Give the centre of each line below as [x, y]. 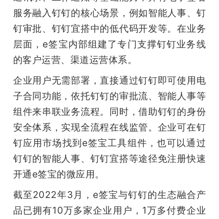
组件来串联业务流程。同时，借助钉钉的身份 [109, 112]
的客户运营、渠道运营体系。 [75, 60]
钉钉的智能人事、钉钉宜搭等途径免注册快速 [109, 159]
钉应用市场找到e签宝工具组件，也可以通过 [109, 143]
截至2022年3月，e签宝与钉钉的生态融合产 [109, 195]
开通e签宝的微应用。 [59, 174]
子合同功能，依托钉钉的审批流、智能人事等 [109, 96]
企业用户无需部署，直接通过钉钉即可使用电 [109, 80]
